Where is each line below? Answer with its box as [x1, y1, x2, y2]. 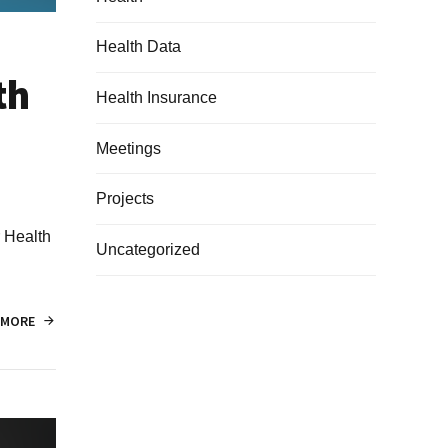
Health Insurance [96, 88, 217, 106]
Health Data [96, 38, 181, 56]
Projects [96, 190, 154, 208]
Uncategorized [96, 240, 200, 258]
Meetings [96, 139, 161, 157]
